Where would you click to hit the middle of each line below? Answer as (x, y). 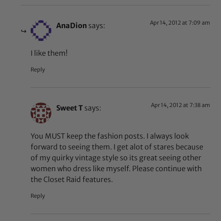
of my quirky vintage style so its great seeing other (116, 158)
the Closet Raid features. (72, 179)
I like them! (49, 54)
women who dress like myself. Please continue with (116, 168)
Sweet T (70, 108)
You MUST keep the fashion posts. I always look (110, 136)
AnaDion (72, 25)
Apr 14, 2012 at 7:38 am (180, 105)
